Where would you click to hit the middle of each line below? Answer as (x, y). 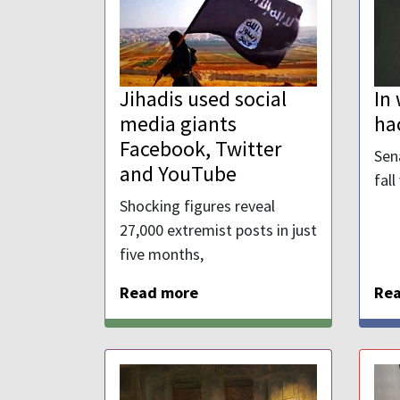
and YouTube (178, 174)
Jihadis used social (203, 99)
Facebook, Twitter (200, 149)
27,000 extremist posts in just (218, 230)
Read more (159, 293)
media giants (178, 124)
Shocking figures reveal (197, 206)
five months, (162, 254)
